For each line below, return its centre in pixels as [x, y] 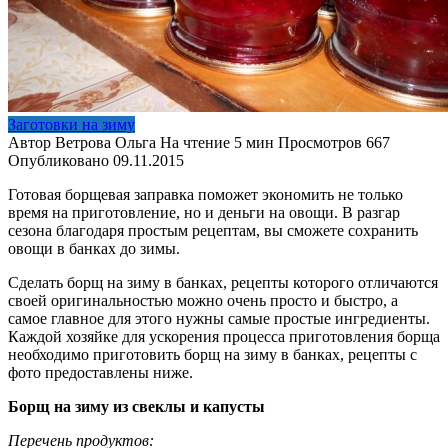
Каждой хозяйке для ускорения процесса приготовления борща [224, 337]
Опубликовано [58, 161]
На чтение [195, 143]
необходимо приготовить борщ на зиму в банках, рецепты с [212, 355]
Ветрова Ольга [105, 143]
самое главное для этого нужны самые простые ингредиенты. [219, 319]
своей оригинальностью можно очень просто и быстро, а [203, 301]
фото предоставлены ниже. [100, 373]
